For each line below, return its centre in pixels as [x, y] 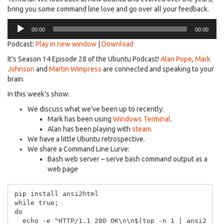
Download [117, 44]
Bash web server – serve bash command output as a [127, 159]
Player [17, 34]
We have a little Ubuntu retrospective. [86, 139]
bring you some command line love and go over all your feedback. [108, 9]
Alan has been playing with [90, 129]
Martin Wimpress [75, 69]
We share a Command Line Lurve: [78, 149]
